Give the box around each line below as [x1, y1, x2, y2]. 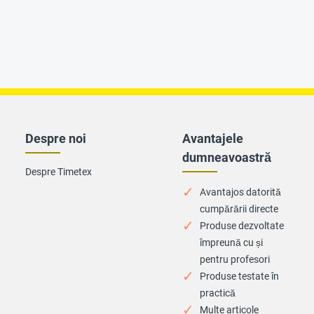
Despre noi [25, 131, 86, 146]
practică [200, 287, 235, 299]
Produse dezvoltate [200, 220, 284, 231]
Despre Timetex [25, 166, 92, 177]
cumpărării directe [200, 203, 278, 214]
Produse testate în [200, 271, 279, 282]
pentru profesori [200, 254, 270, 265]
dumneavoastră [182, 150, 271, 165]
